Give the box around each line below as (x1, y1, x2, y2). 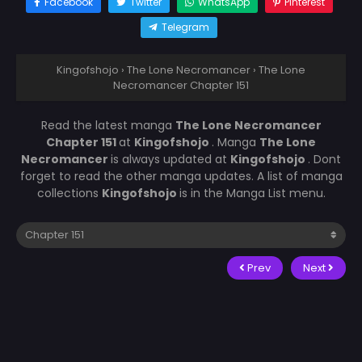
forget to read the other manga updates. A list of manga (19, 167, 343, 184)
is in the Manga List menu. (179, 184, 326, 201)
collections (36, 184, 102, 201)
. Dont (308, 150, 341, 167)
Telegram (162, 19, 209, 34)
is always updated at (111, 150, 230, 167)
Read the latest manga (40, 116, 175, 133)
